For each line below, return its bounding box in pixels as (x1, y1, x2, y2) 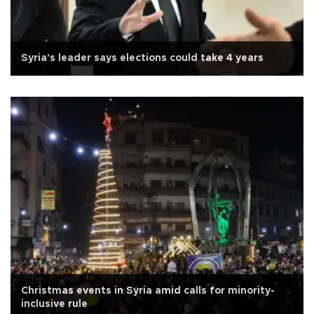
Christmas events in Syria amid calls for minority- (21, 285, 275, 296)
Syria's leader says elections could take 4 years (21, 53, 264, 63)
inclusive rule (21, 299, 88, 309)
